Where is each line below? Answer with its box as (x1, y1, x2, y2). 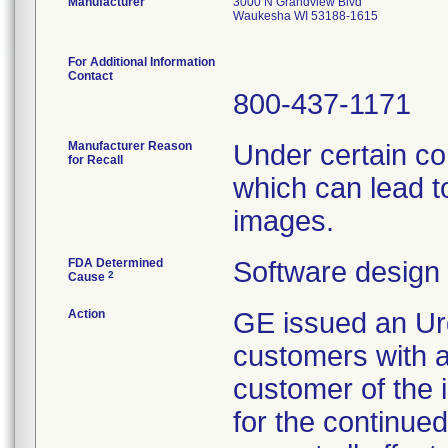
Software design (233, 256, 440, 288)
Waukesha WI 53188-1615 (233, 9, 378, 23)
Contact (68, 69, 113, 83)
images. (233, 205, 334, 237)
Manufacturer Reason (68, 139, 192, 153)
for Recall (68, 153, 123, 167)
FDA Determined (68, 256, 163, 270)
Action (68, 307, 105, 321)
